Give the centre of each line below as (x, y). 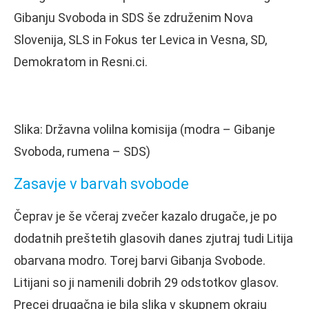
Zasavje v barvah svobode (101, 183)
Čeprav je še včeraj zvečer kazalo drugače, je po (145, 216)
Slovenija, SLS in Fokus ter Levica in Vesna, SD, (140, 39)
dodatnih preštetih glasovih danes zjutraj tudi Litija (153, 238)
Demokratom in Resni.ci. (81, 61)
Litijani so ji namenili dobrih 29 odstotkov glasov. (146, 282)
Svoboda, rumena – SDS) (82, 151)
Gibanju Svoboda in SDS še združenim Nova (133, 17)
